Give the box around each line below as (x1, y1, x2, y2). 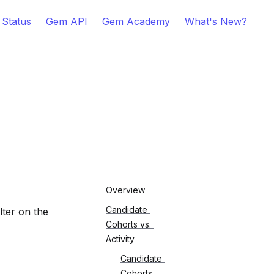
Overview (106, 185, 145, 195)
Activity (106, 234, 135, 244)
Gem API (46, 15, 87, 28)
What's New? (185, 15, 247, 28)
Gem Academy (102, 15, 170, 28)
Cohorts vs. (106, 219, 151, 229)
